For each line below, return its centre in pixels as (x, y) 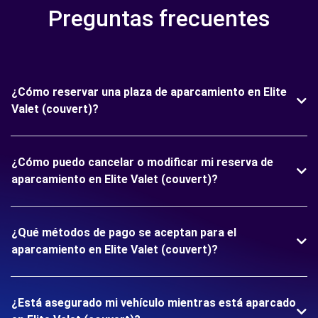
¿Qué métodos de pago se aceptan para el (124, 232)
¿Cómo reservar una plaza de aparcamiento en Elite (149, 92)
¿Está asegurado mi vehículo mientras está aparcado (154, 303)
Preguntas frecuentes (159, 18)
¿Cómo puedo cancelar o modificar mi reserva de (142, 162)
